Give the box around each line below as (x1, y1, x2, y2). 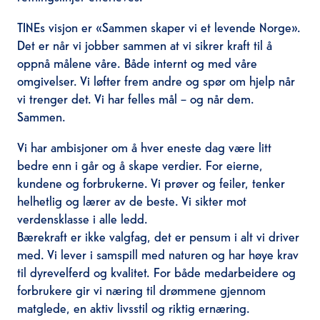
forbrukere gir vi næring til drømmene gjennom (16, 280, 266, 299)
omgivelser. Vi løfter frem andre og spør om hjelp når (16, 71, 295, 89)
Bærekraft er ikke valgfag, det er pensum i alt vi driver (16, 226, 299, 245)
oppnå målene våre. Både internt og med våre (16, 53, 257, 71)
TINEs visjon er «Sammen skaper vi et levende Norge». (16, 17, 301, 36)
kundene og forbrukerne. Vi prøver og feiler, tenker (16, 173, 285, 191)
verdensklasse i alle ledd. (16, 209, 151, 227)
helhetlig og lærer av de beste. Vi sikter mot (16, 191, 246, 209)
